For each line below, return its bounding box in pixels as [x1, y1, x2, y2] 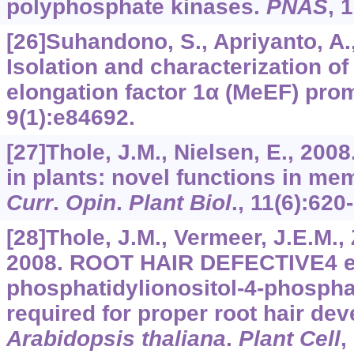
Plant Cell [238, 326, 341, 351]
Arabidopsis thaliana [6, 326, 226, 351]
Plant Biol [128, 190, 232, 215]
